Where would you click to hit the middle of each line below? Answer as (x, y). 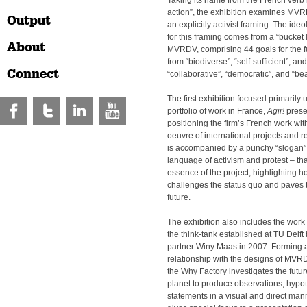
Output (29, 21)
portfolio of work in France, (217, 111)
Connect (33, 74)
